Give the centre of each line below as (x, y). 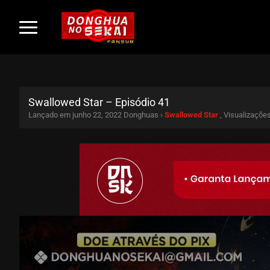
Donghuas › (144, 115)
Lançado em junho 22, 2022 (75, 115)
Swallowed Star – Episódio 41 (99, 102)
